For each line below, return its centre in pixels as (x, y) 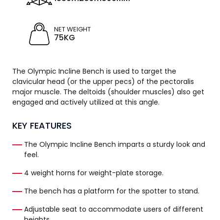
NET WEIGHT (72, 29)
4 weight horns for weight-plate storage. (94, 173)
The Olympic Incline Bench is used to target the (94, 71)
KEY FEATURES (42, 125)
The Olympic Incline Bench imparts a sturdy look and (115, 144)
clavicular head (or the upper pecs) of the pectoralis (103, 81)
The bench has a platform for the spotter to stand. (112, 191)
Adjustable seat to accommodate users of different (114, 209)
